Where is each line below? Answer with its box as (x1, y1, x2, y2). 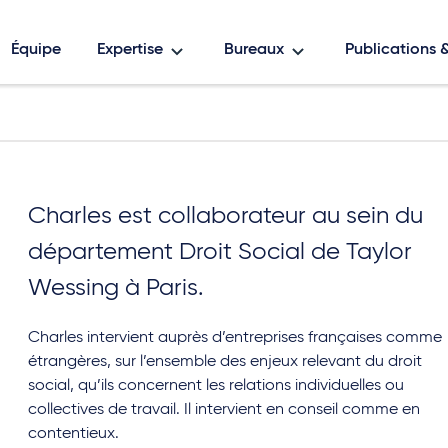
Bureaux (224, 42, 284, 58)
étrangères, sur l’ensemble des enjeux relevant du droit (28, 354, 423, 370)
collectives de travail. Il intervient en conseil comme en (28, 402, 421, 418)
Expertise (97, 42, 163, 58)
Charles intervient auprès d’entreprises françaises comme (28, 330, 443, 346)
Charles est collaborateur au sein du (28, 204, 424, 228)
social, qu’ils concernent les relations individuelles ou (28, 378, 405, 394)
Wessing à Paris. (28, 276, 205, 300)
